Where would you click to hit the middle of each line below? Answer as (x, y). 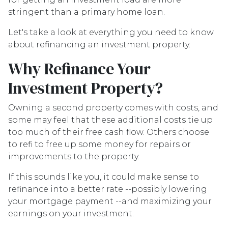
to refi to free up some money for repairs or (99, 144)
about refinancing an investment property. (99, 45)
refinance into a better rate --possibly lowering (108, 189)
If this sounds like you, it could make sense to (104, 177)
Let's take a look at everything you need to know (111, 32)
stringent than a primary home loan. (88, 12)
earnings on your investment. (71, 213)
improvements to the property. (75, 156)
